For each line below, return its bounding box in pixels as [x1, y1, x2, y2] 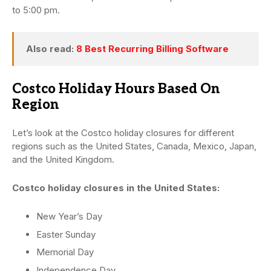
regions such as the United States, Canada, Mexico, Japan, [12, 140, 256, 152]
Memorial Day [36, 246, 94, 258]
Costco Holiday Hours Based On [12, 81, 220, 97]
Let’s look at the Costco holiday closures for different [12, 127, 234, 139]
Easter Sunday [36, 228, 96, 240]
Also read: [26, 43, 76, 55]
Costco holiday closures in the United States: [12, 182, 220, 194]
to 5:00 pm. [12, 4, 60, 16]
